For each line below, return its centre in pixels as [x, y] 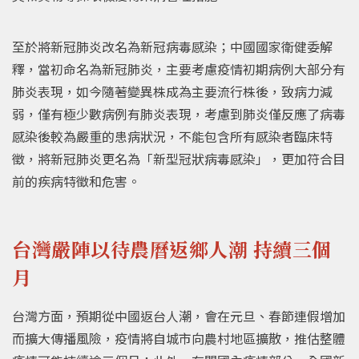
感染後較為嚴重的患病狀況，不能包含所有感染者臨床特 [172, 137]
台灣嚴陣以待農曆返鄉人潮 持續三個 [172, 248]
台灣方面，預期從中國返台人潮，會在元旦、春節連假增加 [179, 316]
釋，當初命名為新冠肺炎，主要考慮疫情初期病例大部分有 [179, 69]
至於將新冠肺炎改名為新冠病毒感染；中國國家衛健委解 [172, 47]
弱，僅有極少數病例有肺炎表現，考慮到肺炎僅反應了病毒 [179, 114]
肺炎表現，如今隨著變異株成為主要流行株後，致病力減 [172, 92]
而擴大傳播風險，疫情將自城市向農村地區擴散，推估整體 [179, 339]
